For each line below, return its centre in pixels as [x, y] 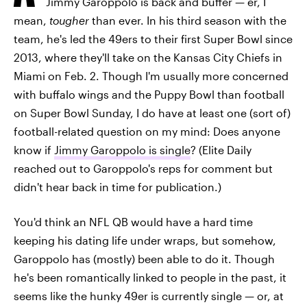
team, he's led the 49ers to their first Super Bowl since [153, 39]
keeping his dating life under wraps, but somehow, [145, 240]
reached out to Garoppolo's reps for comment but [143, 168]
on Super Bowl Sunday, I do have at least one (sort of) [152, 113]
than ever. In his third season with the [189, 20]
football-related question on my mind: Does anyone [147, 131]
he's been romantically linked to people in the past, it [150, 277]
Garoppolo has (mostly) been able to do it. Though [144, 259]
